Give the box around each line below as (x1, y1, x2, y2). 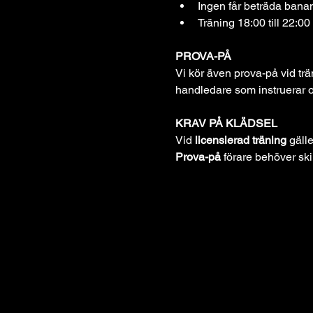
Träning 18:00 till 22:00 (197, 16, 310, 29)
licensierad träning (194, 133, 286, 147)
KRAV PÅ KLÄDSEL (175, 117, 277, 130)
